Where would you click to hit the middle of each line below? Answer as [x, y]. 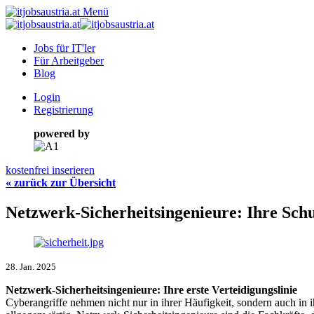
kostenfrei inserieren [50, 170]
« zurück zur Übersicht [61, 183]
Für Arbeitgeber [69, 61]
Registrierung [63, 110]
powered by [62, 134]
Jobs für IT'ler [64, 48]
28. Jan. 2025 [31, 266]
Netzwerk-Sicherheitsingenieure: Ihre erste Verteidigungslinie [151, 289]
